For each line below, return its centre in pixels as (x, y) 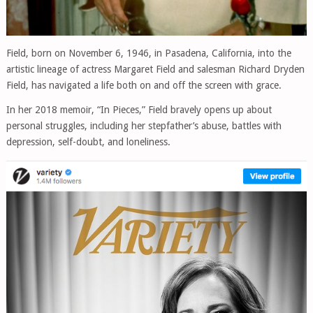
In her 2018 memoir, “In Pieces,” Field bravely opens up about (139, 109)
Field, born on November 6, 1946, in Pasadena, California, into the (148, 53)
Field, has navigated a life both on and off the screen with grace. (144, 85)
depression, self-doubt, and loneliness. (88, 141)
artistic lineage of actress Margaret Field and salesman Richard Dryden (155, 69)
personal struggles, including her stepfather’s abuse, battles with (144, 125)
